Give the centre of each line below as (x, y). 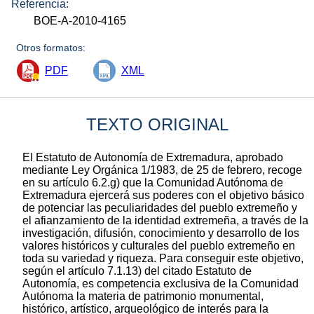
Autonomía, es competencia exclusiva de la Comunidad (161, 283)
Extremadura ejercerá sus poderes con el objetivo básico (163, 195)
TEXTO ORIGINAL (157, 124)
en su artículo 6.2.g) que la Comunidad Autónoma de (153, 182)
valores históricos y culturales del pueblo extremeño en (159, 245)
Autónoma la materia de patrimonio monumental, (143, 296)
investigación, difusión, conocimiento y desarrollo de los (161, 233)
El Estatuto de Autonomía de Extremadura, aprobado (153, 157)
